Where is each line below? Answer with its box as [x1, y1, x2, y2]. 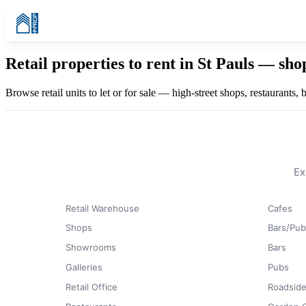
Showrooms [66, 242, 116, 253]
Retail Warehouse [66, 202, 139, 214]
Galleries [66, 261, 102, 273]
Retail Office [66, 281, 117, 292]
